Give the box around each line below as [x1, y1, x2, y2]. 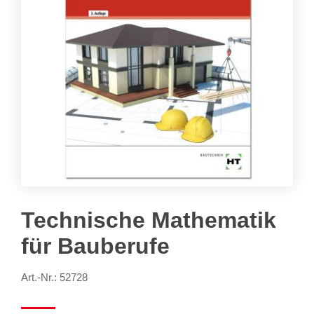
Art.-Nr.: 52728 [21, 271, 88, 284]
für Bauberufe [21, 233, 170, 259]
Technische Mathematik [21, 207, 276, 233]
